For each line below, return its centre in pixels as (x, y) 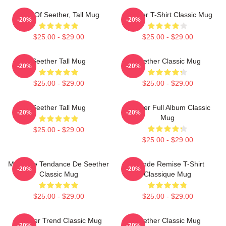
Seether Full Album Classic (167, 107)
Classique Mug (167, 174)
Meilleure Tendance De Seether (59, 164)
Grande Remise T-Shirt (167, 164)
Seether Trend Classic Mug (59, 220)
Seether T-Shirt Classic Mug (167, 15)
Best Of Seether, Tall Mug (59, 15)
